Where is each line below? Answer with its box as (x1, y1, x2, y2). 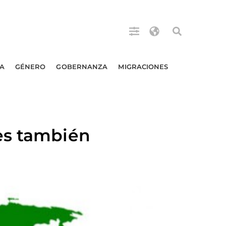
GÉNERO (15, 63, 46, 71)
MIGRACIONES (118, 63, 168, 71)
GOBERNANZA (56, 63, 108, 71)
